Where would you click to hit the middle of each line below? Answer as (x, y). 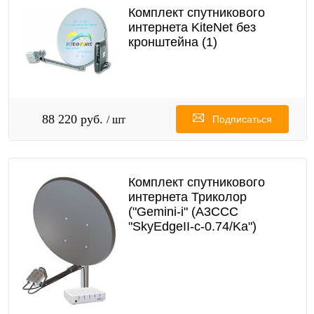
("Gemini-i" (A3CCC (183, 211)
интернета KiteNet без (192, 27)
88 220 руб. (74, 119)
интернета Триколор (187, 197)
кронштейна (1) (172, 42)
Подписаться (242, 119)
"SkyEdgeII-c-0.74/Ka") (192, 226)
